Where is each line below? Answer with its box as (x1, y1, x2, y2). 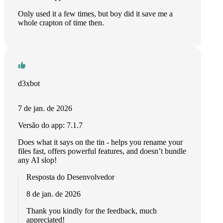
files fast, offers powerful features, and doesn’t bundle (18, 147, 186, 155)
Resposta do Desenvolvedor (26, 173, 114, 181)
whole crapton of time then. (18, 18, 104, 27)
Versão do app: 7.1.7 (18, 121, 83, 129)
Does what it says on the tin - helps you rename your (18, 138, 183, 146)
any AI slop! (18, 156, 57, 164)
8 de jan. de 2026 (26, 190, 81, 198)
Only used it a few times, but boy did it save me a (18, 9, 173, 18)
